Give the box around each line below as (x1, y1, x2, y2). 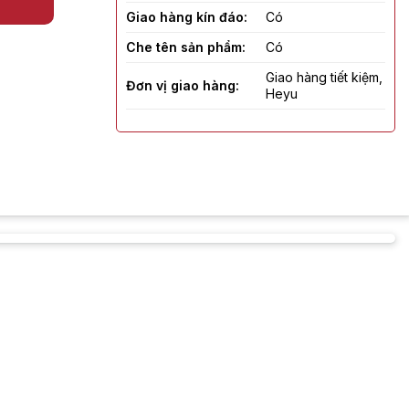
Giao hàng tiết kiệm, (266, 68, 383, 85)
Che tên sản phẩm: (126, 38, 246, 55)
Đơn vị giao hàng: (126, 77, 239, 93)
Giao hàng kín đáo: (126, 8, 247, 25)
